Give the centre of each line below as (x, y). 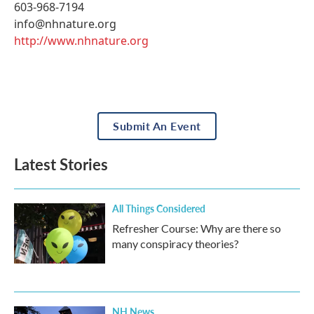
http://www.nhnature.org (81, 41)
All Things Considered (159, 209)
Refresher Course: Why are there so (197, 228)
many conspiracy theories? (176, 244)
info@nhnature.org (65, 24)
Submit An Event (157, 126)
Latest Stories (61, 164)
